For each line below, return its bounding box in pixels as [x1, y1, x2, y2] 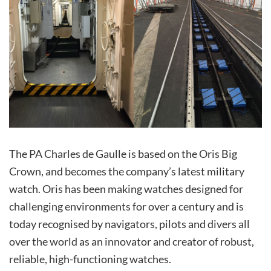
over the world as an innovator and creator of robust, [9, 235, 254, 249]
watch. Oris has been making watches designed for [9, 182, 243, 196]
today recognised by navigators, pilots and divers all [9, 217, 250, 231]
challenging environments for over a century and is [9, 200, 244, 214]
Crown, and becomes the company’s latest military [9, 165, 244, 178]
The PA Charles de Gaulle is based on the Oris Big [9, 147, 237, 161]
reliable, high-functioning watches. [9, 252, 171, 266]
